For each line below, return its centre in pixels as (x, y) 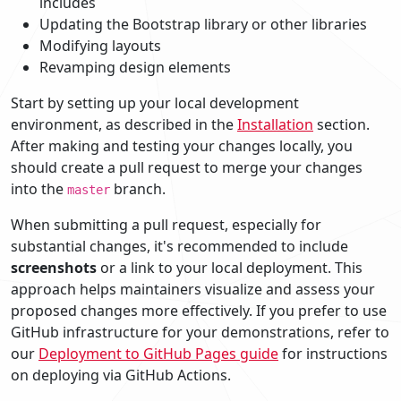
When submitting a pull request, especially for (166, 224)
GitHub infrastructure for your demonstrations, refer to (200, 332)
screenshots (54, 267)
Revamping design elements (135, 67)
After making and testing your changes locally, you (182, 145)
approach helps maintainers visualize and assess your (193, 289)
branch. (138, 188)
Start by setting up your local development (155, 102)
